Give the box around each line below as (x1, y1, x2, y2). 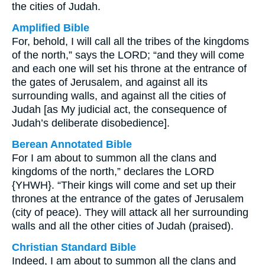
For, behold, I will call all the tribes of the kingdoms (12, 35, 249, 47)
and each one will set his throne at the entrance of (12, 63, 247, 75)
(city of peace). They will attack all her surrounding (12, 206, 248, 218)
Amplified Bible (12, 22, 89, 34)
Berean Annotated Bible (12, 138, 132, 150)
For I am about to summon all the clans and (12, 152, 216, 164)
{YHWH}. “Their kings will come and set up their (12, 179, 236, 191)
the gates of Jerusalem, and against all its (12, 76, 208, 88)
